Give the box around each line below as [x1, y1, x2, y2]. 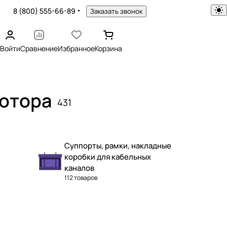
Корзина [95, 44, 123, 53]
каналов [64, 163, 94, 173]
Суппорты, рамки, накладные [64, 140, 171, 151]
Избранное [58, 44, 95, 53]
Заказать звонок [90, 7, 142, 16]
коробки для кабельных [64, 152, 151, 162]
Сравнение [20, 44, 58, 53]
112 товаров [64, 173, 97, 182]
